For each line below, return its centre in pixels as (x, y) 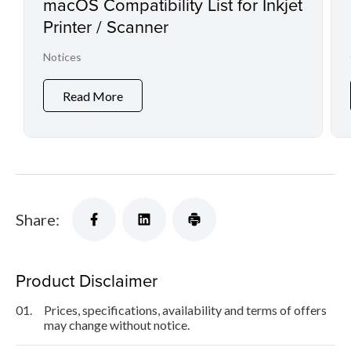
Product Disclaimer (87, 280)
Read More (93, 96)
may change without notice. (117, 325)
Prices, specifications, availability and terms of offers (185, 310)
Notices (62, 57)
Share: (38, 220)
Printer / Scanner (106, 27)
